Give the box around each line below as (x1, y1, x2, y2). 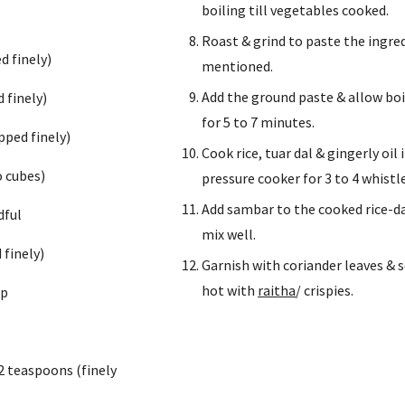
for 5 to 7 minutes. (202, 113, 316, 131)
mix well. (202, 225, 257, 243)
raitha (258, 281, 297, 299)
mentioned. (202, 57, 274, 75)
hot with (202, 281, 259, 299)
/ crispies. (296, 281, 354, 299)
